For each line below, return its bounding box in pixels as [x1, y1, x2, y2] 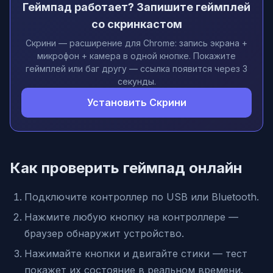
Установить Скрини [87, 96, 186, 108]
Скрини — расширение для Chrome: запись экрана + [26, 38, 247, 48]
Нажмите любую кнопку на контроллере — [24, 211, 238, 223]
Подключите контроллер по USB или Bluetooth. [24, 191, 259, 203]
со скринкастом [91, 18, 182, 30]
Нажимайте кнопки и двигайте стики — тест [24, 247, 247, 260]
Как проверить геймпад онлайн [10, 159, 243, 177]
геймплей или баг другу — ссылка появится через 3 [26, 63, 247, 74]
